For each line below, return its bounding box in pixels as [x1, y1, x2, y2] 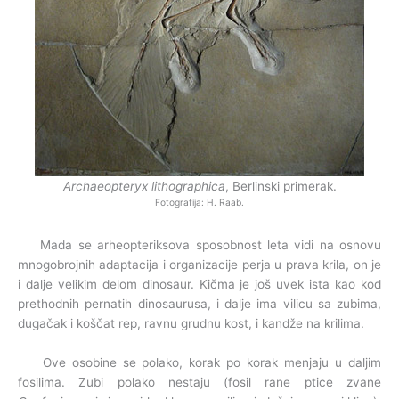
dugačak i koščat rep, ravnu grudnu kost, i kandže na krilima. [18, 316, 364, 331]
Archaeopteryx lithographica [62, 179, 225, 194]
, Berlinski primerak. [224, 179, 337, 194]
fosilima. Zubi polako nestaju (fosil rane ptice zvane [18, 375, 381, 390]
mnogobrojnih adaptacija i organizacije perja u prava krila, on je [18, 257, 381, 273]
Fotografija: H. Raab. [155, 197, 244, 208]
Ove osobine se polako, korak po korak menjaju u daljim [18, 355, 381, 370]
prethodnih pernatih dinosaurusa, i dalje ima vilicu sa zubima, [18, 297, 381, 312]
